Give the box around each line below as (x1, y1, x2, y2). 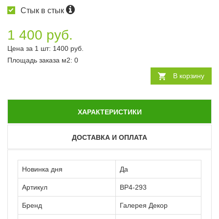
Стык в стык (21, 6, 66, 15)
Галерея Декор (120, 201, 168, 209)
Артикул (22, 183, 47, 191)
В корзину (173, 71, 204, 80)
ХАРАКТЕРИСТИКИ (77, 108, 142, 116)
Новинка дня (22, 165, 63, 173)
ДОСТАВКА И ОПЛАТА (72, 133, 147, 141)
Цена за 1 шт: (7, 44, 53, 52)
